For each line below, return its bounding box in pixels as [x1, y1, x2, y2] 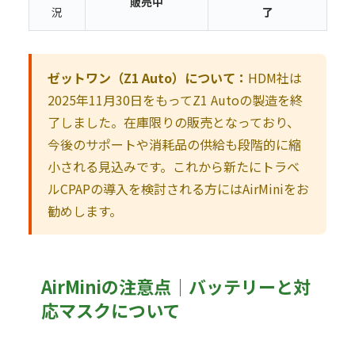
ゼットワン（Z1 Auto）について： [48, 68, 248, 88]
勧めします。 [48, 201, 122, 221]
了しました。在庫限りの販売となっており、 [48, 113, 300, 132]
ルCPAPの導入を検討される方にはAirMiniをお [48, 179, 309, 199]
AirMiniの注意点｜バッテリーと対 [41, 273, 311, 300]
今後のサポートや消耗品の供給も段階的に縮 [48, 135, 301, 155]
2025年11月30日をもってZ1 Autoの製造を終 [48, 90, 303, 110]
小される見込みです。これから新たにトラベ [48, 157, 300, 177]
